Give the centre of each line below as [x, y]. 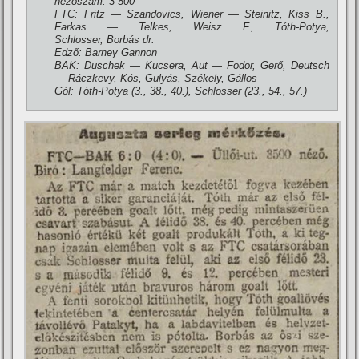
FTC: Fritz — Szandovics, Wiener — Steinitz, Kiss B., [192, 14]
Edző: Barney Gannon [106, 52]
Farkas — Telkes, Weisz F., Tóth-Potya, [192, 27]
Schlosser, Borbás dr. [105, 40]
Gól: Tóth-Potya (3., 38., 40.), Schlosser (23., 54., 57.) [181, 91]
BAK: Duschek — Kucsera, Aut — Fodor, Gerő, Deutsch [192, 65]
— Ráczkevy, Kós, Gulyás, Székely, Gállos [156, 78]
